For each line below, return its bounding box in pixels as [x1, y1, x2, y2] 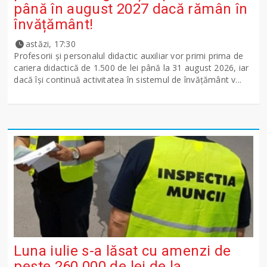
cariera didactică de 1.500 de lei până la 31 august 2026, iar [14, 61, 249, 73]
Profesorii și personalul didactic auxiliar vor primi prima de [14, 49, 244, 61]
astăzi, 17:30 [26, 38, 76, 49]
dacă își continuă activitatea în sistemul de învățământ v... [14, 73, 242, 85]
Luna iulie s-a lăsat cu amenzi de [14, 242, 231, 259]
